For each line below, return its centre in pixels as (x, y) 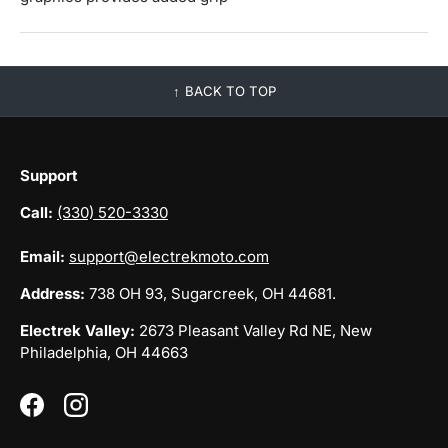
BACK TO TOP (230, 91)
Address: (52, 294)
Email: (42, 257)
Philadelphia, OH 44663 (104, 353)
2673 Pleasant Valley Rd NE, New (253, 331)
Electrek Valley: (77, 331)
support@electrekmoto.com (169, 257)
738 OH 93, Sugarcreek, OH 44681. (210, 294)
